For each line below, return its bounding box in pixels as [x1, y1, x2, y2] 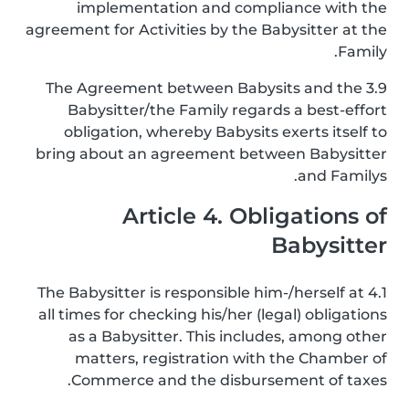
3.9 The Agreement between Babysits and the [46, 79, 362, 97]
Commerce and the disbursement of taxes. [71, 372, 387, 389]
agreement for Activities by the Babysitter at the [26, 21, 387, 38]
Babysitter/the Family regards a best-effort [68, 101, 387, 119]
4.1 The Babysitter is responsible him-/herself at [37, 284, 364, 301]
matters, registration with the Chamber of [75, 350, 387, 367]
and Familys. [298, 167, 387, 184]
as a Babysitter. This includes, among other [68, 328, 387, 345]
